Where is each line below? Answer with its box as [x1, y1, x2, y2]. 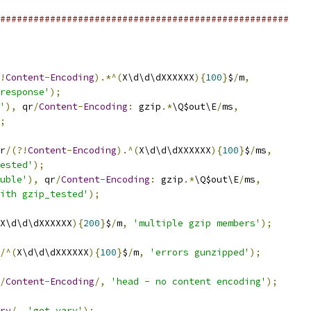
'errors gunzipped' [150, 246, 250, 258]
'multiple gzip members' [133, 217, 261, 229]
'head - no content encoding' [111, 276, 267, 287]
